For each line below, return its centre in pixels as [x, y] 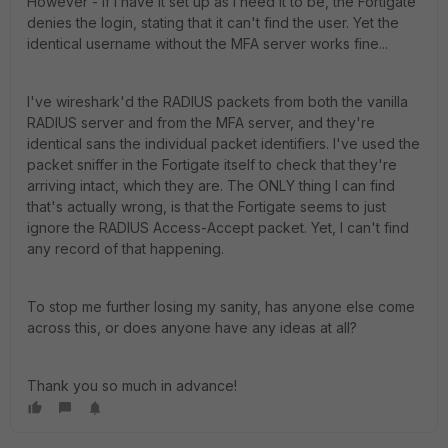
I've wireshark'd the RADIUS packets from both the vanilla [217, 101]
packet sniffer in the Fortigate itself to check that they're [212, 164]
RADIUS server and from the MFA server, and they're [201, 122]
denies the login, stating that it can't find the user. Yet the [213, 22]
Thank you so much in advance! [132, 385]
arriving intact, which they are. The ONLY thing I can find [211, 185]
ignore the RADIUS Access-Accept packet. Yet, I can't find [218, 227]
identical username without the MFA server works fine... [209, 43]
